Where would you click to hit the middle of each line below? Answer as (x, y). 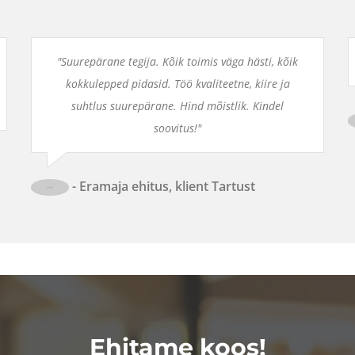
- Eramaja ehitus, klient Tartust (162, 186)
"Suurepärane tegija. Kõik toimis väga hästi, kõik (177, 61)
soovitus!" (177, 128)
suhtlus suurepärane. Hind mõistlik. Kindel (177, 105)
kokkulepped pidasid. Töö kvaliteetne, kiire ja (177, 83)
